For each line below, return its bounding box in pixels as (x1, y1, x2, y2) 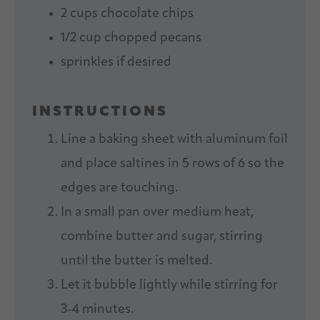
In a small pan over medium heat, (61, 206, 254, 220)
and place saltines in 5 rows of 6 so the (61, 157, 284, 171)
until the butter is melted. (61, 254, 212, 269)
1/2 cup (61, 31, 101, 46)
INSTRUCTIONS (32, 105, 168, 120)
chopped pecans (101, 31, 201, 46)
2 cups (61, 7, 98, 21)
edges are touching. (61, 181, 178, 196)
